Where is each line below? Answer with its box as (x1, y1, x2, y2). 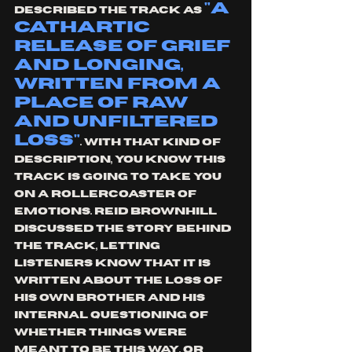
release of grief (14, 38, 234, 55)
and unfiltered (14, 113, 222, 130)
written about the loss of (14, 276, 225, 286)
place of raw (14, 94, 192, 112)
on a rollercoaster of (14, 189, 199, 200)
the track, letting (14, 241, 163, 251)
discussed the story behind (14, 224, 233, 234)
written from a (14, 75, 225, 93)
